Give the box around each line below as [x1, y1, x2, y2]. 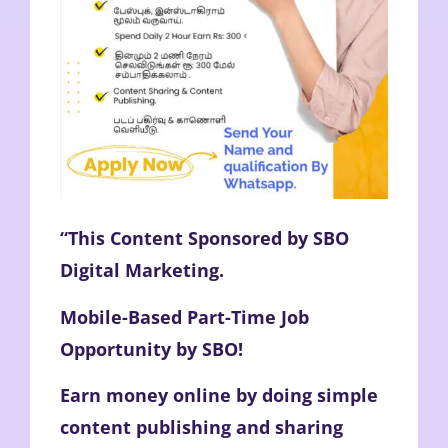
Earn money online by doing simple [60, 383, 378, 408]
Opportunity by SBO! [60, 336, 243, 361]
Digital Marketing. [60, 258, 224, 283]
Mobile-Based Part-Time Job [60, 304, 309, 329]
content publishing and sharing [60, 415, 343, 440]
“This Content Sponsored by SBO [60, 226, 349, 251]
